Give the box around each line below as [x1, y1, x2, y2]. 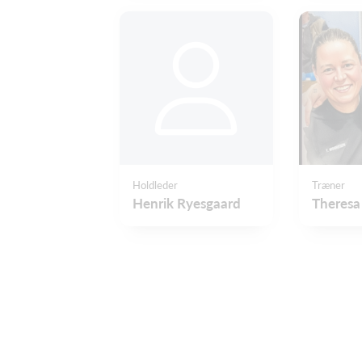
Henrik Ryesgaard [133, 194, 241, 212]
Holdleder [133, 178, 178, 192]
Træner [312, 178, 345, 192]
